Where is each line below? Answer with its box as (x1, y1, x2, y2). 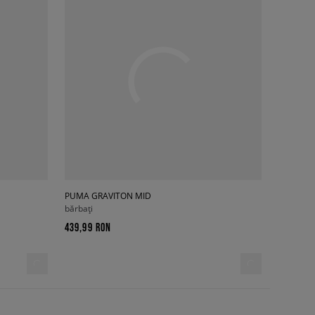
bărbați (65, 202, 93, 214)
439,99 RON (65, 221, 111, 233)
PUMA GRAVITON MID (65, 190, 151, 201)
